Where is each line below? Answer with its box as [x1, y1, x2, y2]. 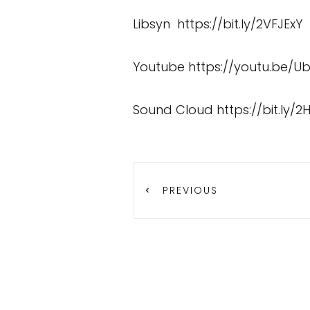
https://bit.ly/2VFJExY [174, 15, 302, 33]
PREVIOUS [163, 183, 218, 198]
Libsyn [133, 15, 174, 33]
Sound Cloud [133, 101, 217, 118]
